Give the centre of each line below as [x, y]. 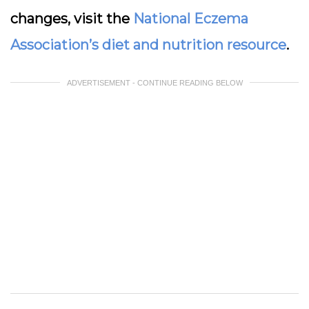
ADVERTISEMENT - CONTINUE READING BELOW [154, 83]
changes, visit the [72, 19]
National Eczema [191, 19]
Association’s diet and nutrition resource [148, 45]
